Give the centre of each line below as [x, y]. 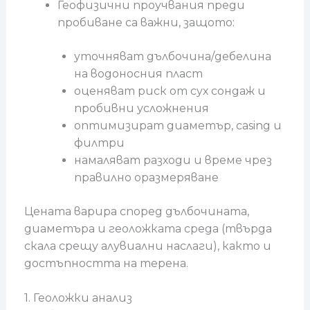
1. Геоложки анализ [78, 298]
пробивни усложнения [141, 108]
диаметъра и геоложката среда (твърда [148, 228]
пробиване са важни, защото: [146, 22]
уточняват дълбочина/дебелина [172, 56]
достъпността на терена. [106, 263]
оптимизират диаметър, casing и [177, 125]
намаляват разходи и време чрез [173, 160]
